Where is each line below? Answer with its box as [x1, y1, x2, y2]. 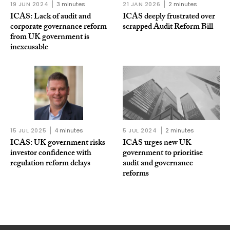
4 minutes [54, 126, 84, 135]
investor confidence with [10, 147, 91, 161]
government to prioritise [123, 147, 203, 161]
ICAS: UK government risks [10, 137, 105, 151]
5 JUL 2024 [123, 126, 157, 135]
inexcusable [10, 41, 48, 55]
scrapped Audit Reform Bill [123, 21, 213, 35]
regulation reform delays [10, 157, 90, 171]
